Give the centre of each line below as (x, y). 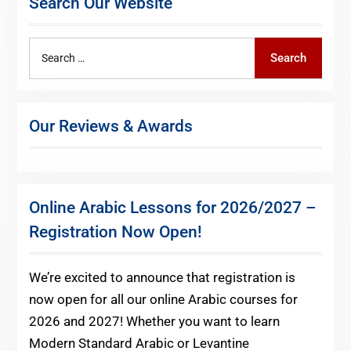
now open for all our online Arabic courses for (163, 299)
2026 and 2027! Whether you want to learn (154, 321)
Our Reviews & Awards (110, 126)
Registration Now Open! (115, 232)
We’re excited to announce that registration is (162, 277)
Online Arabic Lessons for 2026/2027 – (172, 207)
